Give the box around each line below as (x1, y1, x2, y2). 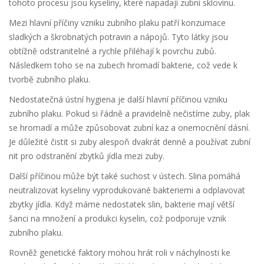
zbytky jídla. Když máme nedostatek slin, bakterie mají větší (9, 199, 235, 210)
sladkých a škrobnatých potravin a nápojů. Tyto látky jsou (9, 31, 228, 43)
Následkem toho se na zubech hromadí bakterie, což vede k (9, 60, 237, 71)
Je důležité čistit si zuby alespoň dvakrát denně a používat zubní (9, 136, 250, 148)
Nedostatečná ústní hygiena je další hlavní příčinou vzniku (9, 94, 227, 105)
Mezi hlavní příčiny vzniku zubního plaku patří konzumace (9, 17, 226, 29)
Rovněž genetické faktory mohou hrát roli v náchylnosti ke (9, 247, 230, 259)
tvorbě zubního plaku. (9, 74, 90, 85)
